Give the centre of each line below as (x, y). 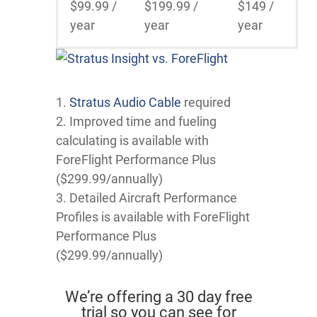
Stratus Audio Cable (125, 102)
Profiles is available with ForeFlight (153, 217)
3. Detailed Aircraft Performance (146, 197)
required (206, 102)
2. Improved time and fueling (136, 121)
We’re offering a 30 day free (158, 296)
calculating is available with (132, 140)
